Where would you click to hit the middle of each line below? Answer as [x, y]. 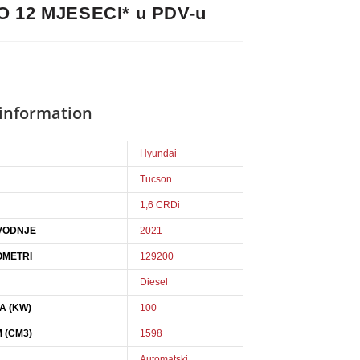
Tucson [156, 180]
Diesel [154, 282]
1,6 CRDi [160, 205]
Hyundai [159, 154]
